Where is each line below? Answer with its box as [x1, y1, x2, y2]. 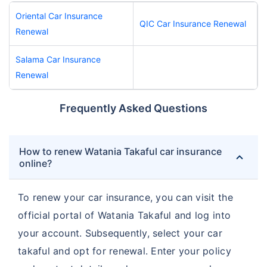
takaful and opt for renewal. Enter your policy [18, 244, 231, 257]
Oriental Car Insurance [15, 10, 103, 21]
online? [19, 157, 52, 169]
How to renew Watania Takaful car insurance [19, 145, 222, 157]
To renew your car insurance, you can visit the [18, 191, 233, 203]
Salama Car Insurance [15, 54, 101, 64]
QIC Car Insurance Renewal [139, 18, 246, 29]
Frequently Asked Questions [60, 101, 207, 114]
